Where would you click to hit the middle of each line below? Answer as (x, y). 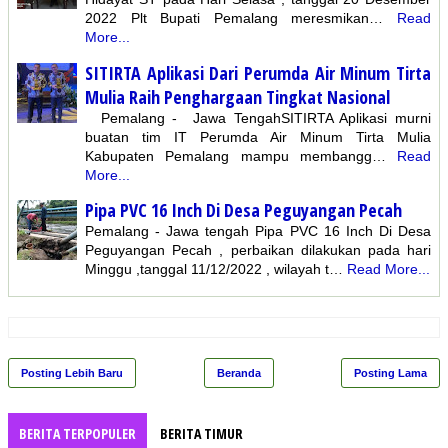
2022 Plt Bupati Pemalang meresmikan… (234, 18)
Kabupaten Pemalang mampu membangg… (235, 155)
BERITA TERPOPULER (77, 433)
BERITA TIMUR (201, 433)
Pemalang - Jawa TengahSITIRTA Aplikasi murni (258, 117)
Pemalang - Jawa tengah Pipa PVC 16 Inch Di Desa (258, 231)
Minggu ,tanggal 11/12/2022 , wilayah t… (214, 269)
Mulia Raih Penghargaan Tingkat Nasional (237, 96)
